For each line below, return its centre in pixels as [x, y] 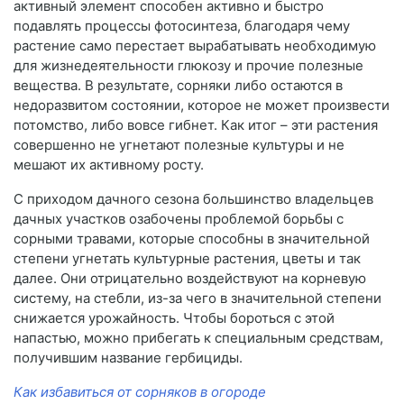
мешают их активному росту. [109, 165]
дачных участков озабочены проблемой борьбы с [179, 219]
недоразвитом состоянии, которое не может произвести [202, 106]
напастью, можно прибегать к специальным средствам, [198, 338]
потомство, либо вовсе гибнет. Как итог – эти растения [196, 125]
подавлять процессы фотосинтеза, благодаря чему [182, 26]
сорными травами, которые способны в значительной [192, 239]
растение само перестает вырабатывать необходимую [195, 46]
